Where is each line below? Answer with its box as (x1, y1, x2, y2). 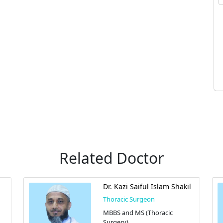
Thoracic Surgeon (103, 194, 155, 204)
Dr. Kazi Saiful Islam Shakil (103, 181, 191, 191)
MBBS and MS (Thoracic (103, 208, 173, 217)
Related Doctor (59, 147, 164, 168)
